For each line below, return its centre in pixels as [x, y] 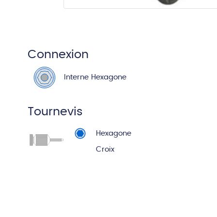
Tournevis [55, 112]
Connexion [58, 55]
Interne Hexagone [95, 77]
